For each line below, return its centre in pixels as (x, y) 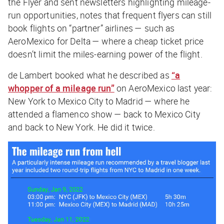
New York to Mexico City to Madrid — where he (99, 101)
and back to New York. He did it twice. (82, 127)
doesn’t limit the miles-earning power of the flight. (106, 54)
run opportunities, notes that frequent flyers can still (110, 15)
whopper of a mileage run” (61, 88)
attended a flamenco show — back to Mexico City (104, 114)
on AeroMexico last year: (163, 88)
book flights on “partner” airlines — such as (91, 28)
